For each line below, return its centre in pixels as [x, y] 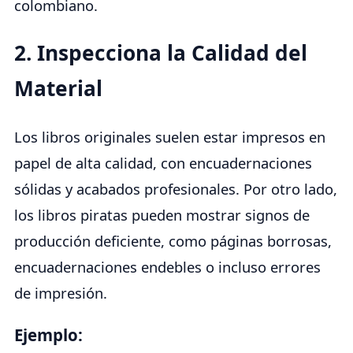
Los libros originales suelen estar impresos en [170, 136]
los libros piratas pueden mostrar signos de [162, 214]
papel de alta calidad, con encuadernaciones [163, 162]
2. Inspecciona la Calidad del [161, 52]
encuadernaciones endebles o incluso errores [167, 266]
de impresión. [61, 292]
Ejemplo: [48, 335]
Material [58, 88]
